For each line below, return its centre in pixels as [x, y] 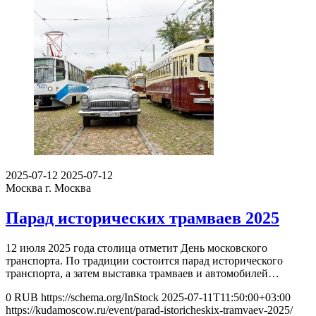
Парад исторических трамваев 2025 [142, 218]
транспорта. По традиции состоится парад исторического [144, 260]
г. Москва [68, 188]
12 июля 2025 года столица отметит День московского [136, 248]
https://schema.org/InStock [100, 297]
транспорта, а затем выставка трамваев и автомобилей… [142, 273]
